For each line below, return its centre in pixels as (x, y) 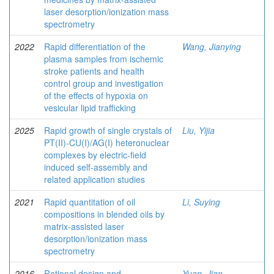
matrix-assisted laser (84, 226)
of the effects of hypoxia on (96, 95)
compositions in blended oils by (104, 214)
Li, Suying (201, 202)
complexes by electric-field (95, 155)
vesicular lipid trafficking (90, 108)
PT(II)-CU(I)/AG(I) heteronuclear (107, 143)
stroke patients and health (94, 71)
